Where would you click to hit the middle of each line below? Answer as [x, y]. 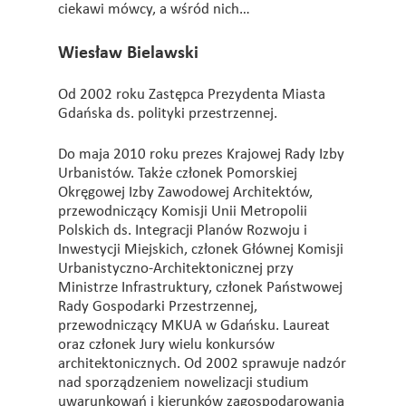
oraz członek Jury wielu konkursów [166, 345]
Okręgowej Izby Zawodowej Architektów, [185, 193]
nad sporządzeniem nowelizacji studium [184, 383]
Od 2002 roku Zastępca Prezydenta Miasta [192, 95]
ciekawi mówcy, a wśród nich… [154, 10]
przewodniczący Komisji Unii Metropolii [183, 212]
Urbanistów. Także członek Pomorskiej [178, 174]
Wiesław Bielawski [128, 53]
